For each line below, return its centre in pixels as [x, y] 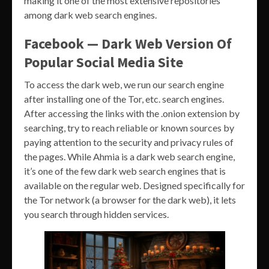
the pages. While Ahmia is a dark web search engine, [129, 157]
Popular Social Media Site [104, 62]
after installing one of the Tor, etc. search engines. [124, 99]
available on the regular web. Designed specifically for [134, 186]
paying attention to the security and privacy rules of [129, 142]
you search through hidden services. [96, 214]
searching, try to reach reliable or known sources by [129, 128]
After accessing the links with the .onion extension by [132, 113]
